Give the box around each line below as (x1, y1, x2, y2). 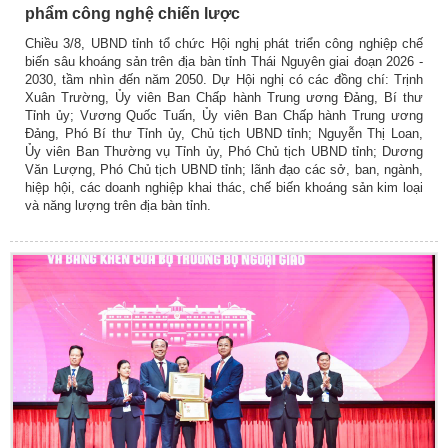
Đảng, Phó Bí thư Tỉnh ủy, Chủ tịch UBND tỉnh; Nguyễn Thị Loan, (25, 125, 423, 141)
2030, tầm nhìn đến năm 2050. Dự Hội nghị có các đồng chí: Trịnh (25, 71, 423, 87)
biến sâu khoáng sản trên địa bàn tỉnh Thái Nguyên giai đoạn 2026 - (25, 53, 423, 69)
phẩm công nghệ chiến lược (25, 4, 240, 22)
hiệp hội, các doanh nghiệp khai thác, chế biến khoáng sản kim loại (25, 179, 423, 195)
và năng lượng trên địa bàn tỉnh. (25, 197, 211, 213)
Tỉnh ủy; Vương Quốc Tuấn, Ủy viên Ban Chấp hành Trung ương (25, 107, 423, 123)
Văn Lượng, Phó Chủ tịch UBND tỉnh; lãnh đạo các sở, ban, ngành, (25, 161, 423, 177)
